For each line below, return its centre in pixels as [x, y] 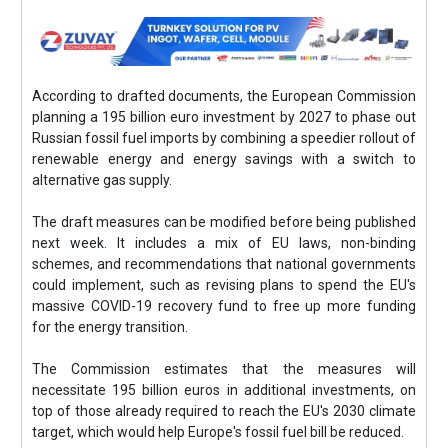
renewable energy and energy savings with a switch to [224, 159]
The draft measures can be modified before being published [224, 222]
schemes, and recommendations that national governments [224, 264]
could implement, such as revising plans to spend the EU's [224, 285]
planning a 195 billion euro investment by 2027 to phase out [224, 117]
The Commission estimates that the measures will [224, 369]
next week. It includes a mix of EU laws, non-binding [224, 243]
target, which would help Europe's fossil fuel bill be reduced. [218, 432]
